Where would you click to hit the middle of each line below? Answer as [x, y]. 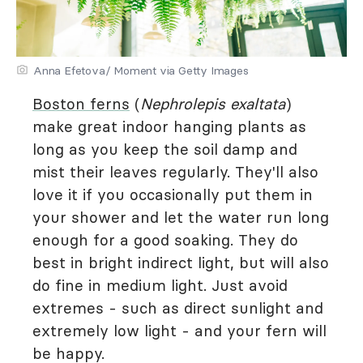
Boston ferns [81, 104]
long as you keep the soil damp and [165, 149]
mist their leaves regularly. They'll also [175, 172]
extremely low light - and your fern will [179, 331]
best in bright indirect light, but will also [181, 263]
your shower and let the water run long [181, 218]
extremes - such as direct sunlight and [178, 308]
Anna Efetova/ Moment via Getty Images [141, 71]
